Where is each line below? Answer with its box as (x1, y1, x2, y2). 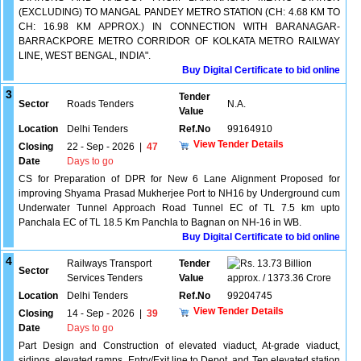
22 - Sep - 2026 (67, 141, 135, 152)
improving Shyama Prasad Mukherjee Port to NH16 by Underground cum (19, 188, 340, 199)
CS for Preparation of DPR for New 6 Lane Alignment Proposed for (19, 173, 340, 185)
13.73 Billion (255, 258, 312, 269)
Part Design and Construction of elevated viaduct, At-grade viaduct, (19, 340, 340, 351)
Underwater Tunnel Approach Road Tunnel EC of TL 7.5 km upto (19, 202, 340, 214)
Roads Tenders (67, 98, 134, 110)
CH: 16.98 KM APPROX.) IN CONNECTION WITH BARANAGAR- (19, 21, 340, 32)
